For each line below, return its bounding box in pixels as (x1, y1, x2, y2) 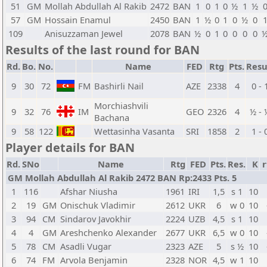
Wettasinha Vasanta (94, 125, 175, 137)
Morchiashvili (94, 100, 148, 111)
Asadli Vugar (60, 240, 111, 252)
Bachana (94, 111, 129, 123)
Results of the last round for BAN (5, 42, 200, 58)
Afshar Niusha (60, 185, 117, 197)
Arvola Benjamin (60, 254, 128, 266)
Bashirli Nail (94, 80, 144, 92)
